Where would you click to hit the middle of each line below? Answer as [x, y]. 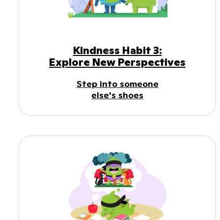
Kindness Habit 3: [117, 51]
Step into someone [117, 84]
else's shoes [117, 95]
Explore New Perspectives [117, 62]
